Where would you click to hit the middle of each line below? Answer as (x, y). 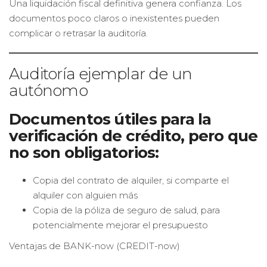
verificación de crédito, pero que (133, 136)
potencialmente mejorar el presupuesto (120, 225)
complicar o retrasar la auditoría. (78, 33)
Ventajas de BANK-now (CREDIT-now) (94, 246)
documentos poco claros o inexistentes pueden (114, 18)
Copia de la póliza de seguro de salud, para (126, 210)
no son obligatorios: (84, 153)
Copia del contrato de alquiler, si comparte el (131, 180)
